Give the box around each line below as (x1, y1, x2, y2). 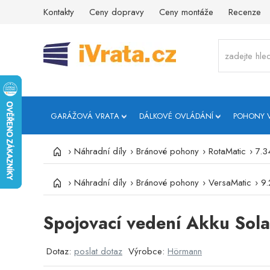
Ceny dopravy (89, 5, 144, 19)
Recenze (228, 5, 261, 19)
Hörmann (168, 245, 202, 258)
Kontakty (43, 5, 74, 19)
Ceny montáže (159, 5, 213, 19)
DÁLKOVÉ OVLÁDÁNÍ (139, 110, 213, 122)
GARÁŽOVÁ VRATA (51, 110, 119, 122)
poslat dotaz (74, 245, 122, 258)
